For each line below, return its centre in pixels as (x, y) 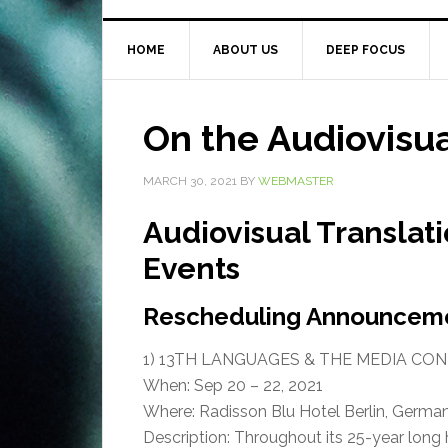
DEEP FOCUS (365, 49)
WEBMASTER (296, 180)
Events (191, 268)
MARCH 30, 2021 (190, 180)
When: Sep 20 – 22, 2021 (233, 385)
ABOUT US (245, 49)
